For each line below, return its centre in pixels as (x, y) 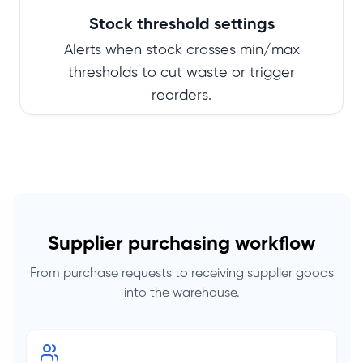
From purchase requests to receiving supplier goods (181, 274)
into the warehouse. (181, 293)
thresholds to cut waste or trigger (181, 74)
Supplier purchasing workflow (181, 245)
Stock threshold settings (181, 25)
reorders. (181, 96)
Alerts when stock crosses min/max (181, 51)
